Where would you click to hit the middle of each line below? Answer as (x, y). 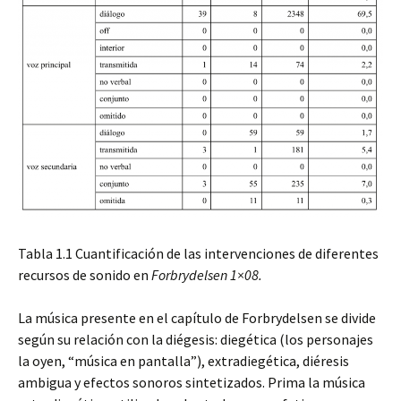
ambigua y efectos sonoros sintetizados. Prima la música (192, 382)
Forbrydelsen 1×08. (207, 274)
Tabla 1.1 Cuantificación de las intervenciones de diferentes (198, 253)
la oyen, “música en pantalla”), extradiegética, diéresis (183, 360)
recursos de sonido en (85, 274)
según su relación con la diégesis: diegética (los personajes (196, 339)
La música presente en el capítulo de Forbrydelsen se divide (197, 317)
